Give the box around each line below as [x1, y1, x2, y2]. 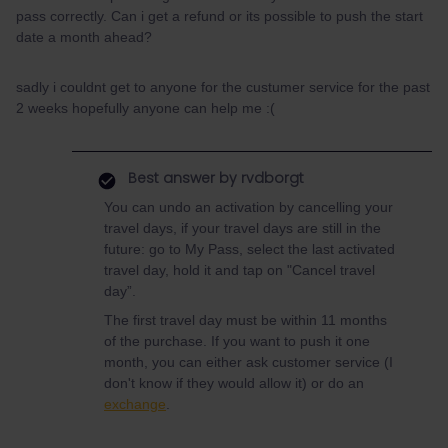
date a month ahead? [16, 29, 156, 45]
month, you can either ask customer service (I [104, 354, 393, 370]
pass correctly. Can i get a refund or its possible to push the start [16, 8, 423, 24]
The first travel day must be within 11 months [104, 312, 387, 328]
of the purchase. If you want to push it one [104, 333, 370, 349]
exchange [104, 396, 166, 412]
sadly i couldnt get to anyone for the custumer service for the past [16, 79, 430, 95]
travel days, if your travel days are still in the [104, 220, 381, 236]
